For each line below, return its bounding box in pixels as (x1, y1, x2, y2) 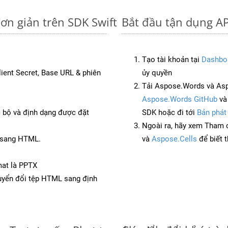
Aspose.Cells (152, 134, 197, 144)
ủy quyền (142, 68, 172, 77)
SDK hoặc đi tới (142, 107, 197, 117)
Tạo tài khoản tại (142, 54, 202, 64)
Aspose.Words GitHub (142, 94, 217, 104)
